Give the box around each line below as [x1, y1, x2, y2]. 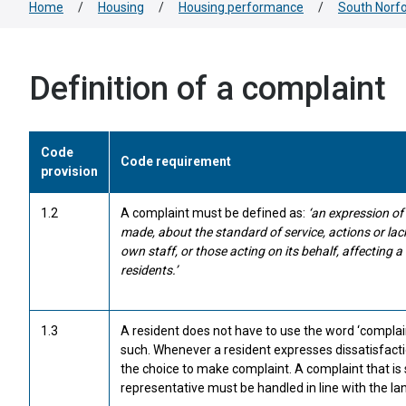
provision [41, 164, 98, 179]
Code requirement [121, 154, 231, 169]
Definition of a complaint [29, 70, 386, 108]
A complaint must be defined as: [121, 206, 308, 220]
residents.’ [121, 263, 178, 277]
